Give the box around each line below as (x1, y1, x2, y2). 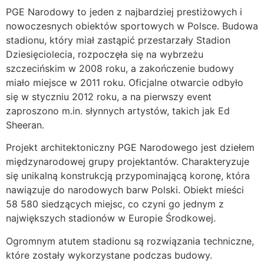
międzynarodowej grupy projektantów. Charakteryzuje (6, 156, 249, 168)
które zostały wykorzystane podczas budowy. (6, 249, 212, 261)
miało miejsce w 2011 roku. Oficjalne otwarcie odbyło (6, 76, 243, 88)
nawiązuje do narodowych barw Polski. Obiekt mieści (6, 184, 244, 196)
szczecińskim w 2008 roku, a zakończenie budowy (6, 62, 234, 74)
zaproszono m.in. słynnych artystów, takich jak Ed (6, 104, 230, 117)
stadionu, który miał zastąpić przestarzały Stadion (6, 34, 230, 46)
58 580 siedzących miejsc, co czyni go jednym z (6, 198, 224, 210)
